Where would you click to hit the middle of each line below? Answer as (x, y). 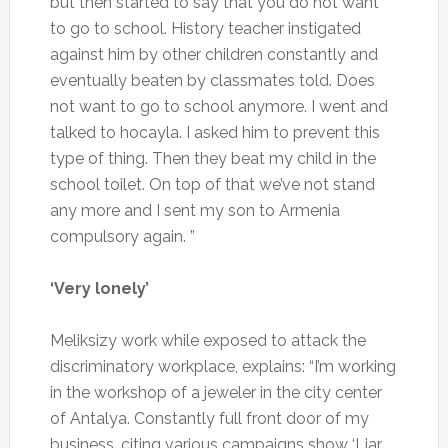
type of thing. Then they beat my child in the (212, 158)
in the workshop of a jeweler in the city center (215, 392)
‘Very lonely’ (99, 288)
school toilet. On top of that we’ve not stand (212, 184)
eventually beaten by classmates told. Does (212, 80)
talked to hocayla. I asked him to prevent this (214, 132)
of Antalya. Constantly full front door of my (209, 418)
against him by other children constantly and (213, 54)
